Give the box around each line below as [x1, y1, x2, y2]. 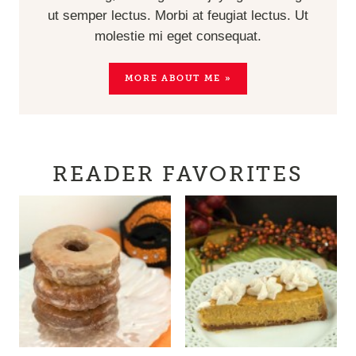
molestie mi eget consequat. [95, 29, 261, 44]
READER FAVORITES [52, 162, 304, 188]
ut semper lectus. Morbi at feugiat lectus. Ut [48, 8, 308, 24]
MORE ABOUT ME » [124, 73, 232, 84]
